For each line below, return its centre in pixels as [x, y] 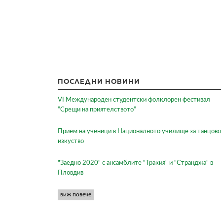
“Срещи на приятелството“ [97, 110]
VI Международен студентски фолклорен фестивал [134, 100]
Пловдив [71, 173]
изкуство [71, 141]
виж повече [75, 195]
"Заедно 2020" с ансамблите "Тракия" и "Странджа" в [135, 163]
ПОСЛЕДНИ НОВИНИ [99, 81]
